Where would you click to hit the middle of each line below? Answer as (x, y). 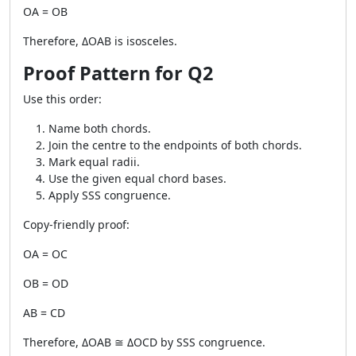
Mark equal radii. (94, 162)
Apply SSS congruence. (110, 195)
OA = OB (45, 12)
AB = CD (44, 313)
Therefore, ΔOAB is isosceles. (100, 41)
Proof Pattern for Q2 (118, 73)
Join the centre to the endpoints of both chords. (175, 145)
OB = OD (46, 283)
